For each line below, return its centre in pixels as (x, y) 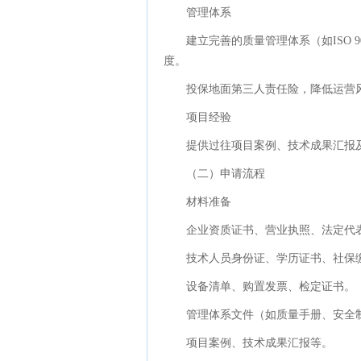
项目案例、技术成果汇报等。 (259, 343)
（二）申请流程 (226, 174)
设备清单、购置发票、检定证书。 (271, 286)
